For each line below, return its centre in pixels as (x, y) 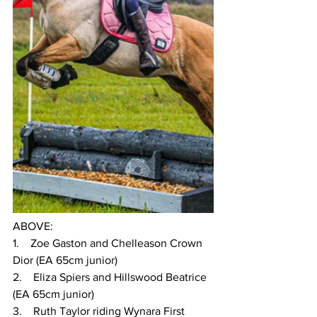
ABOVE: (33, 226)
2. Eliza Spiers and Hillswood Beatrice (111, 277)
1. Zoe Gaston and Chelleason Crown (109, 243)
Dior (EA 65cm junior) (65, 260)
